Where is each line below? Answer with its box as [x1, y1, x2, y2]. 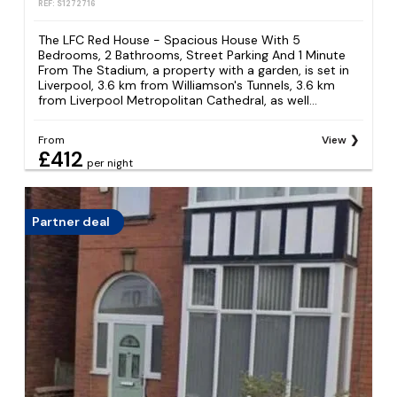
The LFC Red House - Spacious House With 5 [38, 31, 301, 48]
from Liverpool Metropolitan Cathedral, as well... [38, 91, 318, 108]
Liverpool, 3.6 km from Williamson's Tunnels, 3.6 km [38, 76, 336, 93]
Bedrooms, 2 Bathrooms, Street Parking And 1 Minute [38, 46, 346, 63]
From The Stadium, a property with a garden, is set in [38, 61, 350, 78]
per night [87, 155, 134, 170]
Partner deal [32, 214, 111, 230]
